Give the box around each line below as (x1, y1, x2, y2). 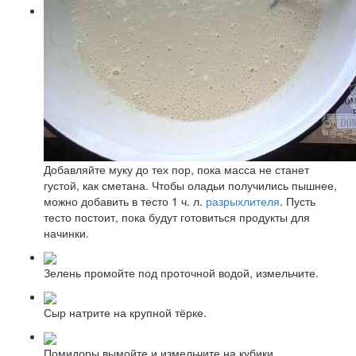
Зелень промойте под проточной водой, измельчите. (44, 264, 319, 281)
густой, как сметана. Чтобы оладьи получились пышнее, (44, 176, 337, 193)
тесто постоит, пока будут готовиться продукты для (44, 208, 310, 225)
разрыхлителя (206, 192, 280, 209)
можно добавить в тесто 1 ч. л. (44, 192, 206, 209)
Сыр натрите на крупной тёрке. (44, 304, 207, 321)
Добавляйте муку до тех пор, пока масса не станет (44, 161, 309, 177)
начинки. (44, 224, 89, 241)
